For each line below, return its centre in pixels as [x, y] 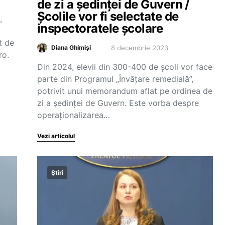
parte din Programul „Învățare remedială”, [115, 79]
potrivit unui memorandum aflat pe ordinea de [125, 91]
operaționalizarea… [74, 115]
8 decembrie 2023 [140, 47]
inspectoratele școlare [100, 28]
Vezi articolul [56, 136]
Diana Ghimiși [71, 47]
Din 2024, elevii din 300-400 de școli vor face [125, 67]
